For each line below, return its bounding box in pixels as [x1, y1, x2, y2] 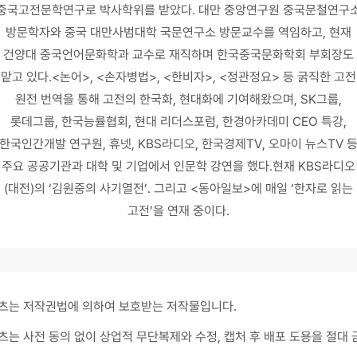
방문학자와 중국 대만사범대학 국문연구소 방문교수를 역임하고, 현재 [6, 25, 351, 40]
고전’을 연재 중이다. [127, 203, 229, 218]
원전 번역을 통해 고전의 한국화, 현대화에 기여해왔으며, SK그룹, [15, 92, 342, 107]
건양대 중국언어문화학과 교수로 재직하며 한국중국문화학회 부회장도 [3, 47, 354, 62]
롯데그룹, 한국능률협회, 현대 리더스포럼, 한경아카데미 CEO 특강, [10, 114, 347, 129]
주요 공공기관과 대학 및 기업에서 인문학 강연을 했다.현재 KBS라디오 [2, 159, 355, 174]
